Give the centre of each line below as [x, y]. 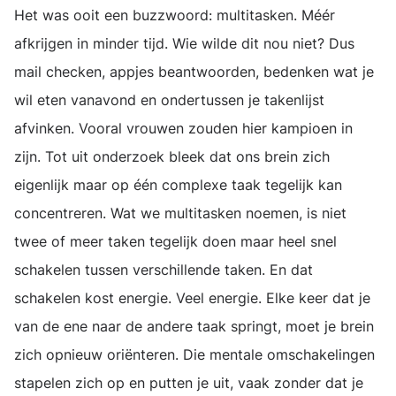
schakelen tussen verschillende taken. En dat [164, 270]
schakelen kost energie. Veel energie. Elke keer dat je [192, 298]
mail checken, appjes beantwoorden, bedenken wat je [194, 72]
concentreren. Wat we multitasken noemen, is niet [180, 213]
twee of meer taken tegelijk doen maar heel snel [175, 241]
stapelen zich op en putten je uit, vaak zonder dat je [189, 383]
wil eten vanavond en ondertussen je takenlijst [169, 100]
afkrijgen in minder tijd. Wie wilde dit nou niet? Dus [184, 43]
